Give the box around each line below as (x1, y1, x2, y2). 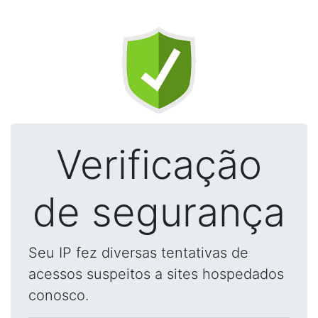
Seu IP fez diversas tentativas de (28, 244, 248, 261)
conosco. (28, 287, 89, 304)
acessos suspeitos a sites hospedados (28, 265, 284, 283)
